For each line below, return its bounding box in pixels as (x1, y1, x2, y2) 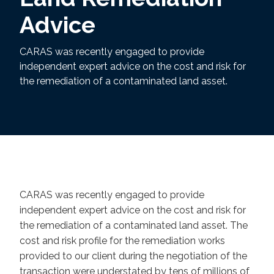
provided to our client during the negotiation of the (20, 250, 247, 262)
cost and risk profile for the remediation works (20, 234, 225, 246)
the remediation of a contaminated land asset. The (20, 219, 248, 231)
